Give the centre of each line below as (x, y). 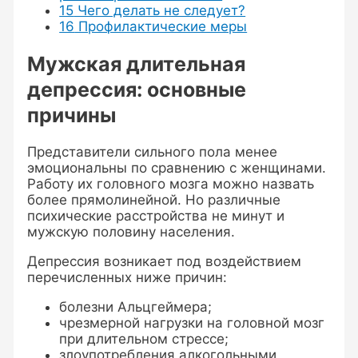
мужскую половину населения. (131, 232)
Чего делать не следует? (160, 10)
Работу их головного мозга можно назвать (171, 184)
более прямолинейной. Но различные (154, 200)
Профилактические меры (161, 26)
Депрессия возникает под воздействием (165, 262)
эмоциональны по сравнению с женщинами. (177, 168)
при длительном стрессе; (144, 339)
